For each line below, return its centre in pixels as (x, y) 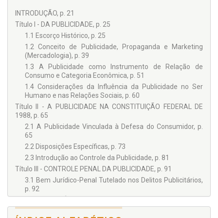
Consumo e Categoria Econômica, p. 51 (85, 75)
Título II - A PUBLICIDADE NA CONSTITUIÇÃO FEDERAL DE (109, 107)
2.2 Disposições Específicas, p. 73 (75, 146)
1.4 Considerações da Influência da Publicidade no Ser (114, 87)
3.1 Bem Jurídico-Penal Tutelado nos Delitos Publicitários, (114, 180)
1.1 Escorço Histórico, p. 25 (65, 36)
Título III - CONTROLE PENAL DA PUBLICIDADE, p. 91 (93, 169)
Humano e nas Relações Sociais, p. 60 (82, 95)
